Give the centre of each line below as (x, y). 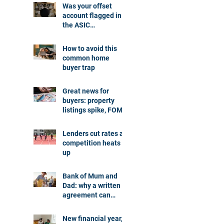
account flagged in (92, 16)
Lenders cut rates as (95, 134)
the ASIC (76, 25)
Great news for (86, 91)
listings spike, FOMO (95, 110)
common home (86, 58)
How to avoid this (90, 49)
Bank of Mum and (90, 176)
